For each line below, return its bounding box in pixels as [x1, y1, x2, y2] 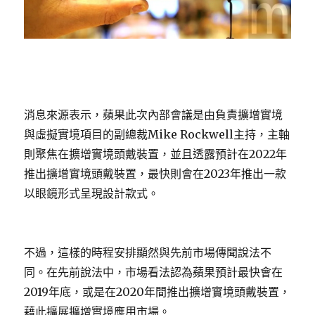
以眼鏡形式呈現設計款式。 [24, 186, 160, 200]
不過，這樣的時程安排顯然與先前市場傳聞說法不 [24, 245, 272, 259]
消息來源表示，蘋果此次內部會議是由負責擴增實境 [24, 107, 283, 122]
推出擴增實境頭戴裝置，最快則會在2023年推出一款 [24, 166, 287, 181]
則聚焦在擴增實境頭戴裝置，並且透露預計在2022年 [24, 146, 288, 161]
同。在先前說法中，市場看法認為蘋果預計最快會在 [24, 264, 283, 279]
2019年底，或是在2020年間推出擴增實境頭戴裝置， [24, 284, 291, 299]
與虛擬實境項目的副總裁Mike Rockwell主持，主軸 [24, 127, 290, 141]
